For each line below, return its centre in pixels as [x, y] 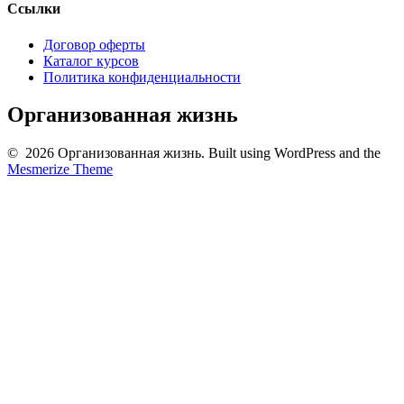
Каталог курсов [91, 60]
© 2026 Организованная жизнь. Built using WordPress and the [194, 153]
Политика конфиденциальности [142, 77]
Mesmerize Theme [60, 170]
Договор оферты [94, 44]
